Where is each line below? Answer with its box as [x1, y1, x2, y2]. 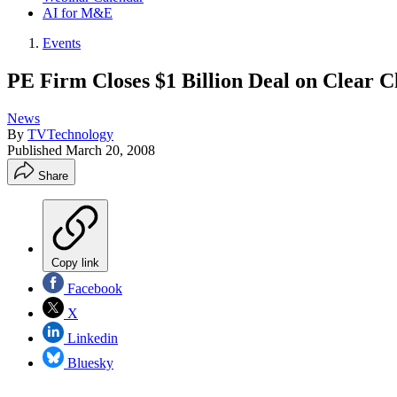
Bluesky [64, 354, 113, 370]
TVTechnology [27, 126, 113, 142]
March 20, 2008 [66, 142, 155, 158]
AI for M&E [43, 5, 113, 20]
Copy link [51, 255, 99, 269]
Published [7, 142, 66, 158]
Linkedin [64, 330, 118, 346]
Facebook [64, 280, 122, 296]
